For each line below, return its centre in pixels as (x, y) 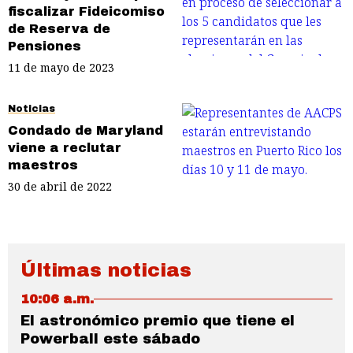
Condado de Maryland (85, 130)
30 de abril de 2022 (60, 186)
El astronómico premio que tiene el (158, 320)
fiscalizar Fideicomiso (86, 12)
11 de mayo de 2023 (61, 68)
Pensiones (45, 46)
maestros (43, 165)
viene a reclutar (65, 147)
